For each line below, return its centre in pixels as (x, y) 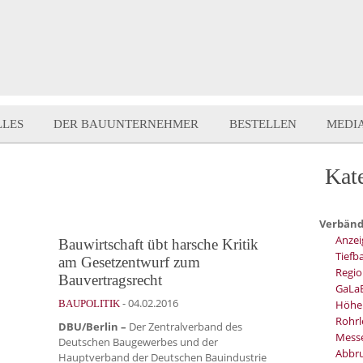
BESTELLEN (263, 124)
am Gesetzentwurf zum (129, 262)
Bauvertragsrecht (110, 280)
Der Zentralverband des (184, 326)
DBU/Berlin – (92, 326)
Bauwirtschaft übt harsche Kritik (158, 244)
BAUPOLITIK (89, 303)
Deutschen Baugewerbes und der (138, 342)
